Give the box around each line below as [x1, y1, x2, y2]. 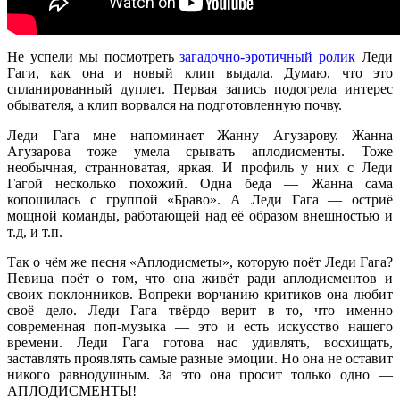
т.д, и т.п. [7, 224, 62, 240]
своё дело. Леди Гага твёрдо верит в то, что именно [7, 303, 393, 319]
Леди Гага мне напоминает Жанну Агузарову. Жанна [7, 128, 393, 144]
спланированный [7, 81, 121, 97]
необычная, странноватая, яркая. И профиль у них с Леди [7, 160, 393, 176]
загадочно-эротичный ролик [179, 49, 356, 65]
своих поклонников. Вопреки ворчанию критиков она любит [7, 287, 393, 303]
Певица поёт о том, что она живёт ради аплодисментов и [7, 271, 393, 287]
